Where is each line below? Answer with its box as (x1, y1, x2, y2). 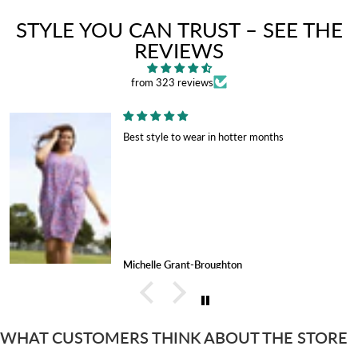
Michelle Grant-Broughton (123, 257, 243, 271)
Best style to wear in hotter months (123, 129, 284, 143)
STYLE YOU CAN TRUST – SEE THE (15, 16, 343, 42)
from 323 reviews (131, 75, 213, 89)
